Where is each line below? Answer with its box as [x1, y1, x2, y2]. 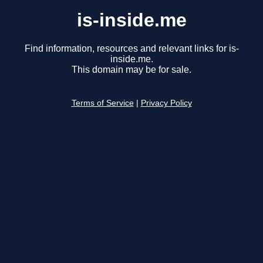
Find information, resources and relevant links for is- [24, 43, 239, 54]
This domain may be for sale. [72, 65, 191, 75]
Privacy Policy [140, 99, 192, 108]
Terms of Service [71, 99, 134, 108]
